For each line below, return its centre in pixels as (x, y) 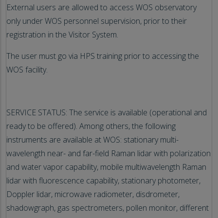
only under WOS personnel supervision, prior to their (97, 21)
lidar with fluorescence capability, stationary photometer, (103, 180)
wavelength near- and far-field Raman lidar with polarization (109, 153)
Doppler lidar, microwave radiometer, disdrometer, (93, 194)
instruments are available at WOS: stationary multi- (92, 139)
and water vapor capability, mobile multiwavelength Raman (106, 167)
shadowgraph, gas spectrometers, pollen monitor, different (108, 208)
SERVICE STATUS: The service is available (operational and (107, 112)
